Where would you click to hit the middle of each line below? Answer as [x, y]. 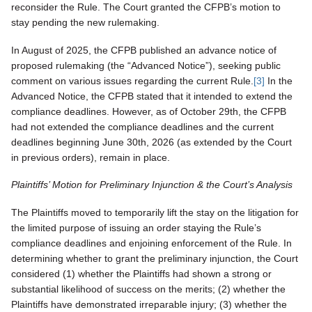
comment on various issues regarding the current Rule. [132, 80]
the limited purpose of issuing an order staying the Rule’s [136, 228]
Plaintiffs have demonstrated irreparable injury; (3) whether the [149, 305]
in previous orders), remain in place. [92, 157]
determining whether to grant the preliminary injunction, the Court [155, 259]
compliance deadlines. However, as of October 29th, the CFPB [149, 111]
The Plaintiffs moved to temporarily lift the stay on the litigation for [155, 213]
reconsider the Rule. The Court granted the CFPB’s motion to [146, 7]
